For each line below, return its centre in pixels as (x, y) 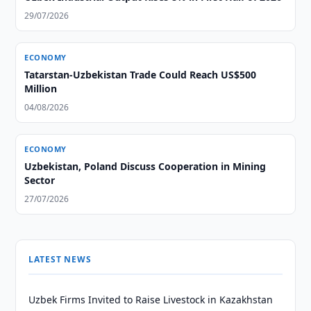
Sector (40, 180)
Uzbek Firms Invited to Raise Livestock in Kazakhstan (151, 300)
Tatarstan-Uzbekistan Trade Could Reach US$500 (141, 75)
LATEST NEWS (60, 259)
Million (41, 89)
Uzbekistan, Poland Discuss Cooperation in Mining (145, 166)
